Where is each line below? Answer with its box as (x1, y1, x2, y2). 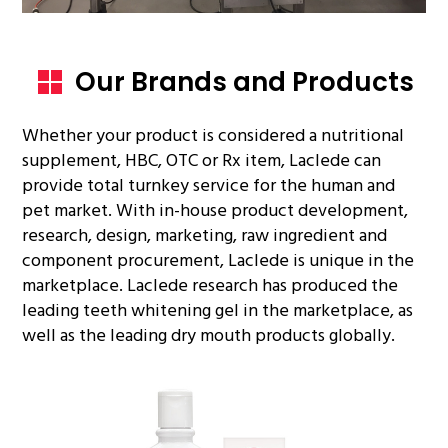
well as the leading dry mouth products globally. (22, 320, 396, 350)
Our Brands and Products (74, 63, 414, 100)
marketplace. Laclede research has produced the (22, 270, 399, 300)
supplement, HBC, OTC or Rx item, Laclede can (22, 145, 382, 175)
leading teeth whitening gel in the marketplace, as (22, 295, 414, 325)
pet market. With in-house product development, (22, 195, 409, 225)
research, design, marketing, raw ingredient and (22, 220, 388, 250)
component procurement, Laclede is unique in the (22, 245, 415, 275)
